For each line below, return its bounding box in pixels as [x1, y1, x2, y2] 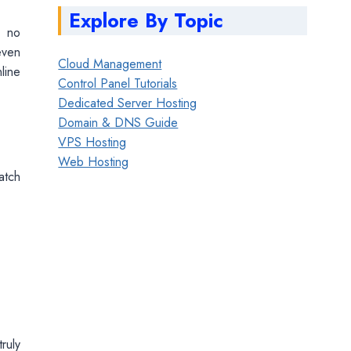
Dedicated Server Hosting [58, 93, 197, 112]
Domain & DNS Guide [58, 113, 179, 132]
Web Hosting [58, 152, 129, 171]
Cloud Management [58, 54, 162, 73]
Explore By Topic [69, 5, 224, 34]
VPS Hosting [58, 132, 127, 151]
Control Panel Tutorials [58, 74, 178, 92]
